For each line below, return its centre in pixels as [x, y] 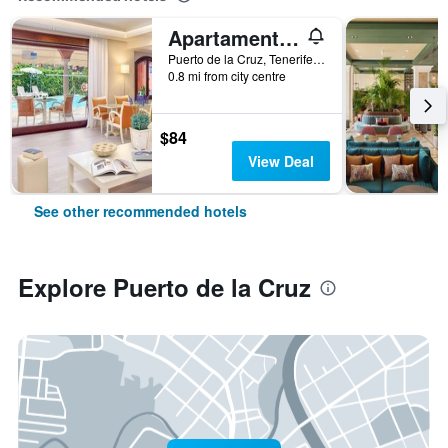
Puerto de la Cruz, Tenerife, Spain [319, 58]
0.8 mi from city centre [227, 75]
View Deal [280, 161]
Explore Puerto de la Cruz [164, 287]
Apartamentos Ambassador [289, 37]
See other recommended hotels [140, 211]
